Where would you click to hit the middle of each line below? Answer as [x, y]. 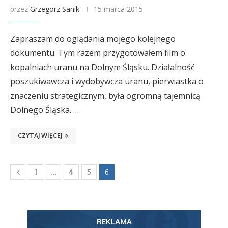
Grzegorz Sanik [55, 9]
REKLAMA [114, 222]
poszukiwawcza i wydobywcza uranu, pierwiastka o [107, 81]
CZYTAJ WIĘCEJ [40, 136]
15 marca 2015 [118, 9]
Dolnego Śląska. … [45, 110]
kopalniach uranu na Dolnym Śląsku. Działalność [103, 67]
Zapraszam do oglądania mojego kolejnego [93, 39]
